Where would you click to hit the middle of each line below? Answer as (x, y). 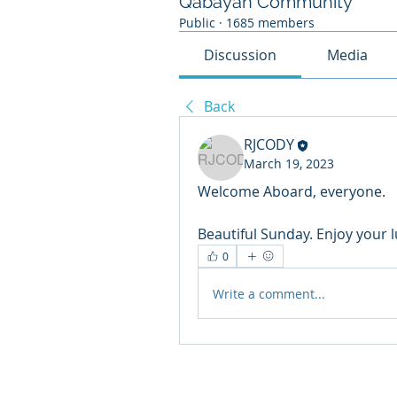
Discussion (241, 55)
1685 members (270, 23)
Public (197, 23)
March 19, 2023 (289, 163)
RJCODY (269, 144)
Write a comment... (269, 293)
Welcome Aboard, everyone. (292, 191)
